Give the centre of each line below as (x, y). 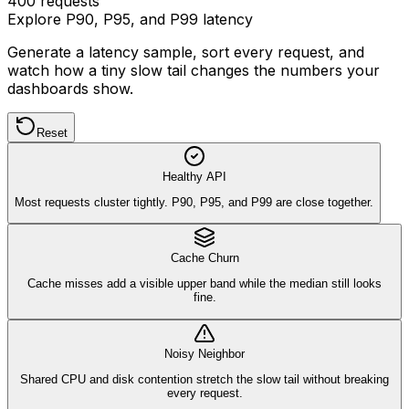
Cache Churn (204, 258)
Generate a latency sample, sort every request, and (186, 52)
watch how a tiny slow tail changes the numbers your (194, 70)
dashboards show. (70, 88)
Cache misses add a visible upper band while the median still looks (204, 284)
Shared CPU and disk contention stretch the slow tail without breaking (204, 380)
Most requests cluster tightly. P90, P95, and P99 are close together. (194, 202)
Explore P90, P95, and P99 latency (130, 19)
